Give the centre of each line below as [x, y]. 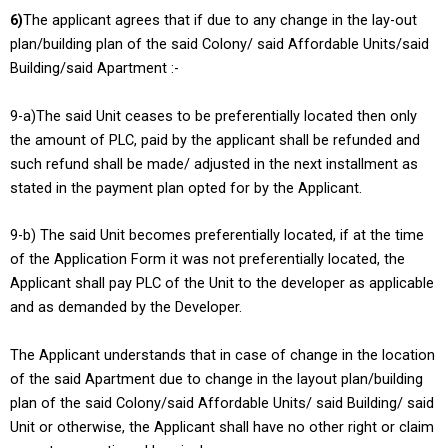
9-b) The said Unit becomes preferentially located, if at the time [217, 235]
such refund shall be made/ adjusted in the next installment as [214, 163]
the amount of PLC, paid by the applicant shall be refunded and [215, 139]
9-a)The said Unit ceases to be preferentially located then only [213, 115]
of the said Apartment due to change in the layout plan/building [216, 378]
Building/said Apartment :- [94, 68]
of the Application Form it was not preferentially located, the [207, 259]
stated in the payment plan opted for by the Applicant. [186, 187]
